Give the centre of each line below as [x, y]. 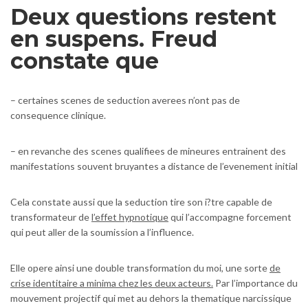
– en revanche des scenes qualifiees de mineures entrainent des [148, 151]
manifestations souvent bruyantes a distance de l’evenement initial [154, 166]
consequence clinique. [58, 115]
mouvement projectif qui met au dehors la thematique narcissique [151, 298]
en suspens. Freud [114, 39]
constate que [85, 61]
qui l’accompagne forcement [230, 217]
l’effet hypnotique [130, 217]
